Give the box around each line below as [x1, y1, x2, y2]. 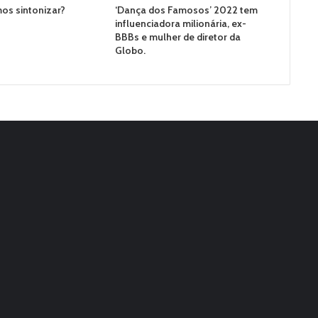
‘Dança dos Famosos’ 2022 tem [114, 4, 258, 17]
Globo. [114, 44, 146, 57]
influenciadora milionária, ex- [114, 17, 246, 31]
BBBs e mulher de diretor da [114, 31, 241, 44]
